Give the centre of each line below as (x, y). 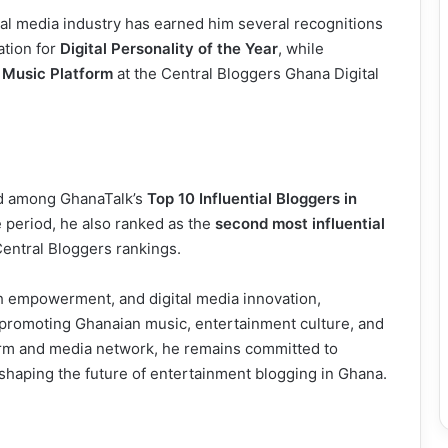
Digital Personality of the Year (169, 48)
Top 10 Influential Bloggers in (252, 198)
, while (301, 48)
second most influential (300, 223)
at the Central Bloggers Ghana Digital (246, 73)
